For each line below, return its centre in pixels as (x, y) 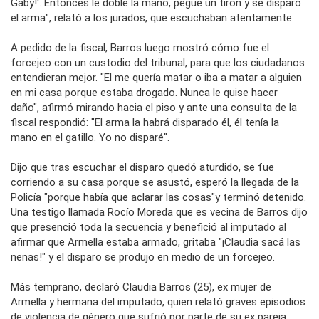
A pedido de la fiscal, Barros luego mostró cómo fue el (140, 47)
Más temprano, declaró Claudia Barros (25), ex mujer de (141, 287)
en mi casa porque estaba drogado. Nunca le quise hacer (144, 92)
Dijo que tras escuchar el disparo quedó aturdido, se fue (142, 167)
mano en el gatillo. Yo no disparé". (90, 137)
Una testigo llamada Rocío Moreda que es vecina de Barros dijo (159, 212)
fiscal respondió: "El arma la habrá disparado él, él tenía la (145, 122)
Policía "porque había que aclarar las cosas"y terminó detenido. (158, 197)
